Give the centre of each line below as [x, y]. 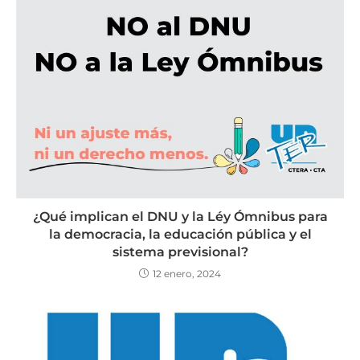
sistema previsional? [180, 252]
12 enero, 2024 [187, 273]
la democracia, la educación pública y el [180, 234]
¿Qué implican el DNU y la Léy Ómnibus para [180, 216]
